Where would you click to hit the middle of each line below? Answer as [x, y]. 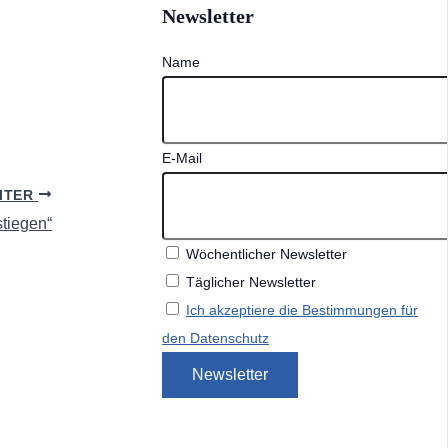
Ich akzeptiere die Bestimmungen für [302, 310]
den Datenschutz [215, 338]
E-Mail [182, 158]
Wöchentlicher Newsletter [264, 254]
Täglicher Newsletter [249, 282]
